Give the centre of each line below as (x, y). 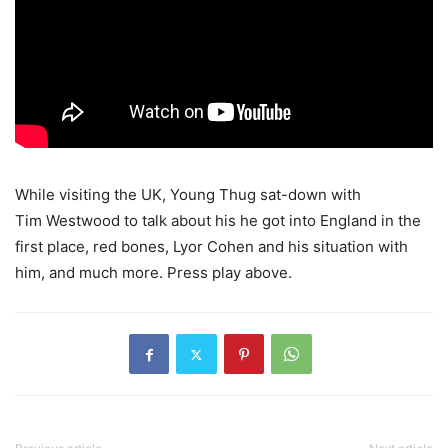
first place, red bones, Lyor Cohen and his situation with (211, 247)
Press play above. (229, 273)
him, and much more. (91, 273)
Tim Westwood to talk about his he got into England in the (218, 221)
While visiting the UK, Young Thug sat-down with (188, 195)
